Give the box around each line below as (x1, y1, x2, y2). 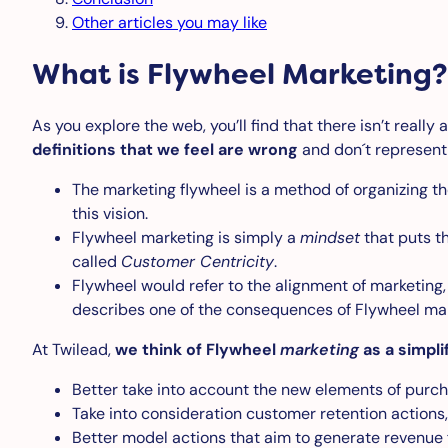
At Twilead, (32, 339, 115, 361)
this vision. (72, 203, 148, 225)
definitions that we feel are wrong (32, 139, 298, 161)
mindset (300, 227, 360, 249)
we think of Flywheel (115, 339, 280, 361)
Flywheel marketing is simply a (72, 227, 300, 249)
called (72, 251, 121, 273)
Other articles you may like (72, 12, 267, 34)
